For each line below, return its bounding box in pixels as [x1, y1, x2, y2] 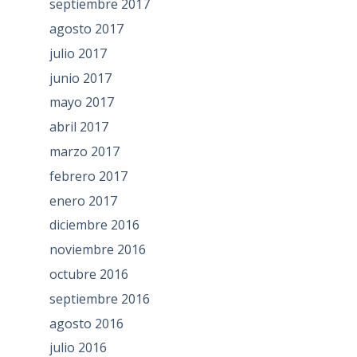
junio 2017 [49, 69, 112, 87]
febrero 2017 [49, 167, 127, 185]
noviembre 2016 [49, 241, 146, 259]
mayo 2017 [49, 93, 114, 112]
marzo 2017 [49, 143, 120, 161]
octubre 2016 [49, 265, 128, 283]
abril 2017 [49, 118, 108, 136]
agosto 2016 [49, 314, 124, 332]
